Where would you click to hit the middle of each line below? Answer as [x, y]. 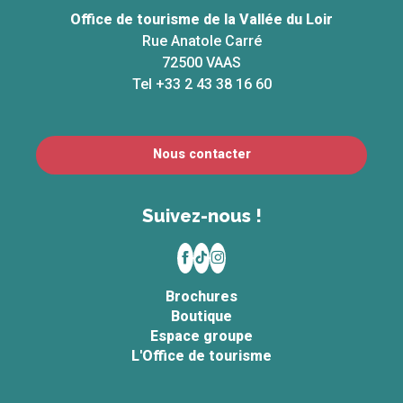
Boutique [201, 316]
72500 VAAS [201, 62]
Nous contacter [201, 155]
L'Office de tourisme [201, 355]
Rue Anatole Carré [201, 40]
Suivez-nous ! [201, 215]
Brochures [201, 296]
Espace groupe [201, 336]
